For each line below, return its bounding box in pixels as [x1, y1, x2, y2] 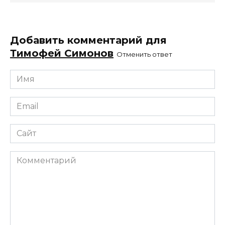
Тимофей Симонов [10, 47, 114, 60]
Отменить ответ [117, 50, 172, 59]
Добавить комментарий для [10, 34, 167, 47]
